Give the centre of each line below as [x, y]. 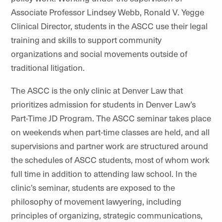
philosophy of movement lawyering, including [96, 201]
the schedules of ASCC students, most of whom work [110, 160]
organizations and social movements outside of [99, 54]
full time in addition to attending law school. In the [104, 173]
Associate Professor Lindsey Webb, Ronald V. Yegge [108, 12]
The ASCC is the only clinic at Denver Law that [97, 90]
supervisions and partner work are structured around [110, 146]
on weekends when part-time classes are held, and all [110, 132]
